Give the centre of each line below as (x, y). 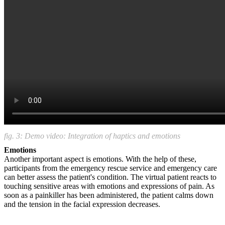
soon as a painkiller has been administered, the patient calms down (109, 195)
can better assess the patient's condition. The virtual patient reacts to (110, 177)
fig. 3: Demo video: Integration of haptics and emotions (92, 136)
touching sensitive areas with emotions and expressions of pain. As (109, 186)
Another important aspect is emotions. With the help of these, (100, 159)
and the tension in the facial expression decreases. (82, 204)
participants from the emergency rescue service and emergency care (110, 168)
